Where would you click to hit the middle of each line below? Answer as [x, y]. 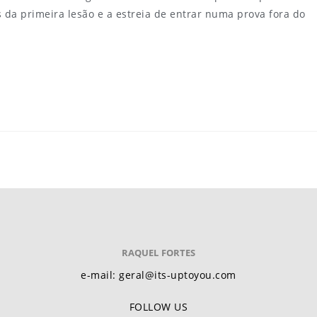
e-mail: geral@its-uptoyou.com [158, 275]
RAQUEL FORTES [158, 253]
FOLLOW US [158, 307]
